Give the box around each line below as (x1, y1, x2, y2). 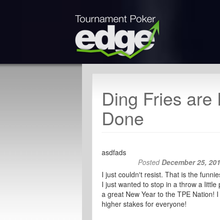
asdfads (102, 147, 126, 157)
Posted (138, 157, 162, 167)
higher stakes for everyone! (102, 199, 187, 209)
